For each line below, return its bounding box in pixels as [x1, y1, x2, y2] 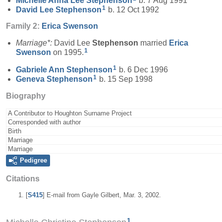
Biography [6, 91, 46, 100]
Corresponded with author [8, 118, 81, 126]
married [138, 39, 169, 48]
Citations [6, 174, 40, 183]
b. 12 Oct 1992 [106, 5, 159, 14]
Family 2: [6, 22, 42, 31]
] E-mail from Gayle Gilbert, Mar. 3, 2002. [43, 191, 161, 199]
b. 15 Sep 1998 [97, 74, 153, 83]
